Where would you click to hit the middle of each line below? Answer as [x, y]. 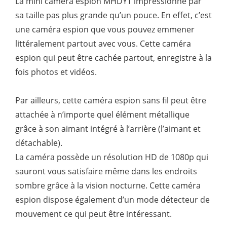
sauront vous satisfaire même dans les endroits [106, 172]
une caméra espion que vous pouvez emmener [105, 30]
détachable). [39, 143]
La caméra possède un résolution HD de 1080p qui [112, 157]
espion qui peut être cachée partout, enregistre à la [113, 58]
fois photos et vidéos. [56, 72]
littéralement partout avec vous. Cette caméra [103, 44]
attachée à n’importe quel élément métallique [102, 115]
